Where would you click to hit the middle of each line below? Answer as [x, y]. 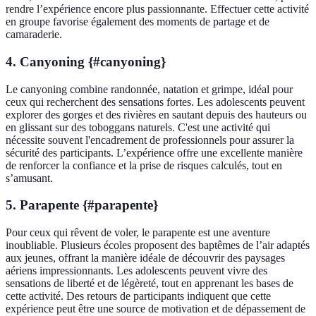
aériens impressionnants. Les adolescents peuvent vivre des [136, 271]
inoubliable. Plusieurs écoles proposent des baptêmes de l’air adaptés [158, 245]
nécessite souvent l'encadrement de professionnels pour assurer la [150, 140]
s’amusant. [29, 178]
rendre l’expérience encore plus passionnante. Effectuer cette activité [157, 9]
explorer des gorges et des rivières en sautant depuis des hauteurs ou [156, 114]
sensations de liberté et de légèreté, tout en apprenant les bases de [150, 284]
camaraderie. [34, 35]
